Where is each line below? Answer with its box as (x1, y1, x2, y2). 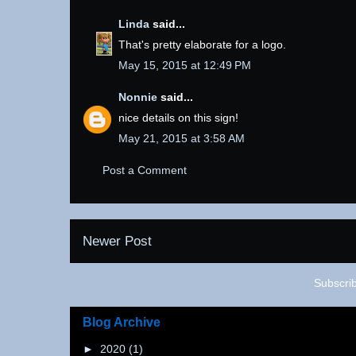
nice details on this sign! (118, 110, 238, 124)
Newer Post (83, 233, 152, 249)
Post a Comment (103, 163, 187, 176)
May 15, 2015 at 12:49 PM (118, 58, 251, 72)
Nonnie (118, 90, 157, 103)
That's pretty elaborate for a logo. (118, 37, 286, 51)
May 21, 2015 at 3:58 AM (118, 131, 245, 145)
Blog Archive (83, 315, 161, 329)
